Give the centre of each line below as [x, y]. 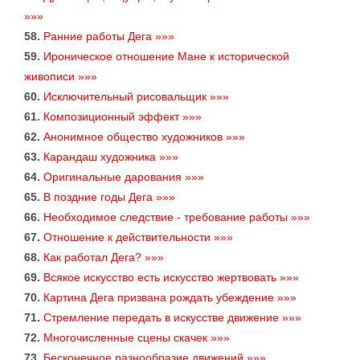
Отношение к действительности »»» [138, 237]
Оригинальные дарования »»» [124, 177]
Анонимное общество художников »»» [144, 137]
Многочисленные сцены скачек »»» [137, 338]
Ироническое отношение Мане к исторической [166, 57]
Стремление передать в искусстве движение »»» [172, 318]
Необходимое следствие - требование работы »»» [177, 217]
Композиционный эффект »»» [123, 117]
